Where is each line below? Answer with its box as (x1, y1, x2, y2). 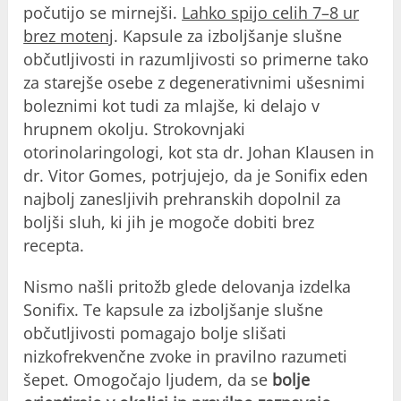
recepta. (23, 235, 85, 257)
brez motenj (23, 25, 115, 47)
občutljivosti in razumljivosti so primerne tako (23, 48, 370, 71)
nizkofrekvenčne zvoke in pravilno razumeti (23, 346, 348, 368)
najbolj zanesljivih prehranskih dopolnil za (23, 188, 342, 210)
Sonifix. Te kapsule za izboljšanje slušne (23, 299, 324, 321)
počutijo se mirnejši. (23, 2, 183, 24)
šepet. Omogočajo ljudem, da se (23, 369, 273, 391)
